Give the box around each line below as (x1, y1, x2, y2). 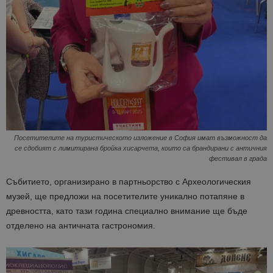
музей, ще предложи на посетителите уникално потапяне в (6, 191, 244, 201)
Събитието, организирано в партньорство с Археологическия (6, 176, 251, 186)
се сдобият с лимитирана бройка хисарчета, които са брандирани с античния (15, 144, 267, 152)
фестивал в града (209, 154, 267, 162)
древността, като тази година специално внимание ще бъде (6, 205, 247, 216)
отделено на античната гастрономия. (6, 220, 155, 230)
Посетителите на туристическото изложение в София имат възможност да (14, 133, 267, 141)
